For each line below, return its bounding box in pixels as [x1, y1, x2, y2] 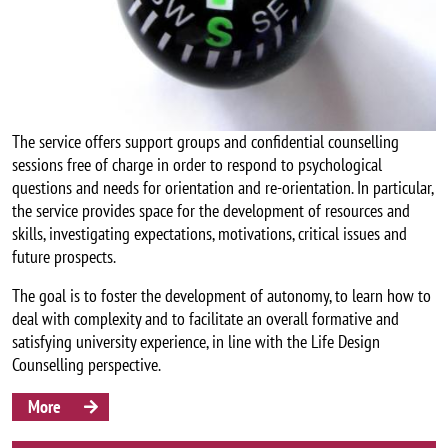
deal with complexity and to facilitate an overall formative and [12, 307, 399, 331]
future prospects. [12, 245, 116, 269]
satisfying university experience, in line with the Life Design [12, 330, 380, 354]
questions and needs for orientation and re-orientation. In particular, [12, 176, 433, 200]
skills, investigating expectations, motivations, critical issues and [12, 222, 407, 246]
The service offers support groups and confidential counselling [12, 130, 399, 154]
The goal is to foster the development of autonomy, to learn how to [12, 284, 431, 308]
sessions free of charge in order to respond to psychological [12, 153, 382, 177]
